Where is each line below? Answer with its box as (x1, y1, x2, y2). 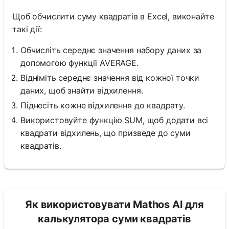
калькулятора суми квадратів (38, 213, 191, 225)
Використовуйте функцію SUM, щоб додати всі (20, 115, 209, 126)
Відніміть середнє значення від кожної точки (20, 73, 200, 83)
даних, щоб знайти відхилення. (20, 85, 143, 96)
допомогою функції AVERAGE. (20, 58, 139, 68)
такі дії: (12, 24, 42, 35)
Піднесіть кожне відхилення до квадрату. (20, 100, 185, 111)
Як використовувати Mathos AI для (25, 198, 204, 211)
